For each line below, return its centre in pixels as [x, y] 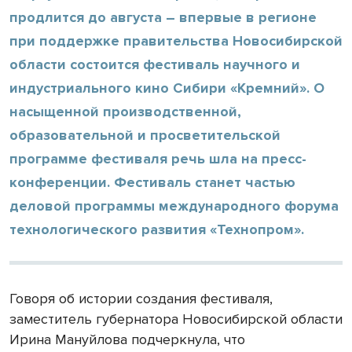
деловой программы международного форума [174, 205]
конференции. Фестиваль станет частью [152, 182]
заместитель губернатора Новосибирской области [176, 319]
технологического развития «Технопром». [157, 229]
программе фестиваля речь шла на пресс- [158, 158]
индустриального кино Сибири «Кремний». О [167, 88]
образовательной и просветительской [145, 135]
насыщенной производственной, [125, 111]
